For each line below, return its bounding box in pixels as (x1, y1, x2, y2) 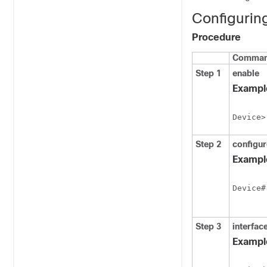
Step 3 (195, 222, 221, 231)
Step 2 (195, 139, 221, 149)
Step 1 (195, 69, 221, 78)
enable (232, 69, 259, 78)
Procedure (192, 32, 241, 42)
